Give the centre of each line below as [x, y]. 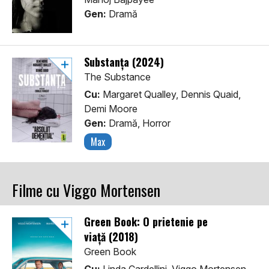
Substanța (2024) [124, 62]
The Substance [117, 77]
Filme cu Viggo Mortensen [86, 190]
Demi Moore [111, 109]
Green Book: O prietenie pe [146, 222]
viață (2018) [111, 237]
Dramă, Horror [138, 123]
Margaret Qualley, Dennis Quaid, [171, 95]
